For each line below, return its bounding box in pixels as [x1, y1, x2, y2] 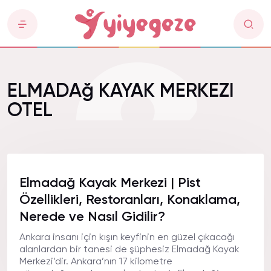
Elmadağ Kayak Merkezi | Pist [19, 177, 201, 190]
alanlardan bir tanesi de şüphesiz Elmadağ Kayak [19, 245, 240, 255]
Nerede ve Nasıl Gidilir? [19, 211, 165, 224]
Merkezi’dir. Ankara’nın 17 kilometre [19, 257, 172, 267]
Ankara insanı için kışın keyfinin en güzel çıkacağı [19, 233, 235, 243]
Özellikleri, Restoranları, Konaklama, [19, 194, 240, 207]
